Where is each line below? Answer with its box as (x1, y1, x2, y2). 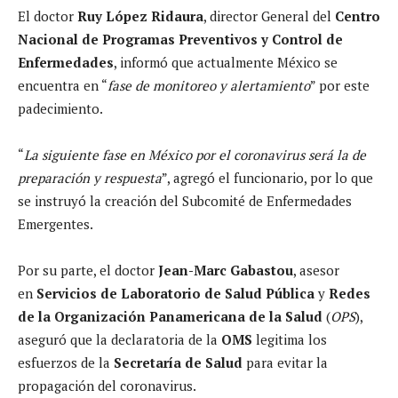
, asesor (293, 260, 339, 279)
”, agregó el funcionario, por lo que (162, 168, 373, 187)
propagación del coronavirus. (18, 376, 196, 394)
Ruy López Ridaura (77, 6, 203, 25)
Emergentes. (18, 214, 93, 233)
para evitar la (243, 353, 328, 371)
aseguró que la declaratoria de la (18, 330, 221, 348)
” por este (310, 76, 370, 94)
